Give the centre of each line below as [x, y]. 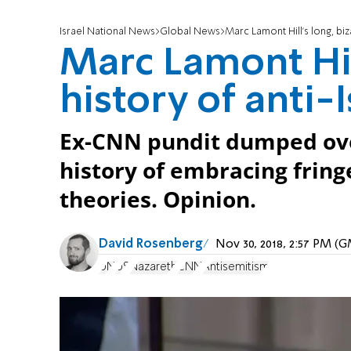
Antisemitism [236, 267]
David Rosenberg [151, 245]
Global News [190, 32]
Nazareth [153, 267]
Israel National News [107, 32]
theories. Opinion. [158, 200]
